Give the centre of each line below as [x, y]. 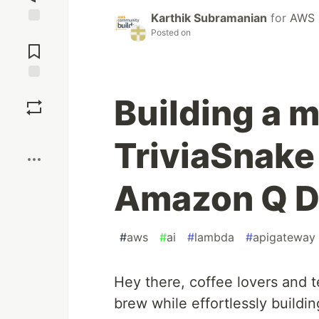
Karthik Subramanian [209, 18]
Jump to [34, 33]
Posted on [171, 33]
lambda [214, 237]
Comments [34, 46]
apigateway [284, 237]
